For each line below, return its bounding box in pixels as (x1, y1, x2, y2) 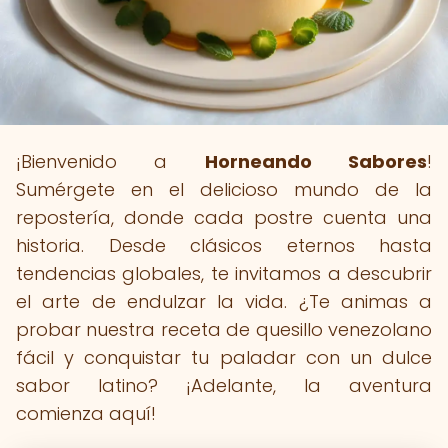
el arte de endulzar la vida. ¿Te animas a (16, 289, 432, 314)
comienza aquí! (16, 401, 156, 426)
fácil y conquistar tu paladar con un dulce (16, 345, 432, 370)
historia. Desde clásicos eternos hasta (16, 233, 432, 258)
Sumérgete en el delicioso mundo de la (16, 177, 432, 202)
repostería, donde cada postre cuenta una (16, 205, 432, 230)
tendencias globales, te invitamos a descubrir (16, 261, 432, 286)
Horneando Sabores (204, 149, 428, 174)
